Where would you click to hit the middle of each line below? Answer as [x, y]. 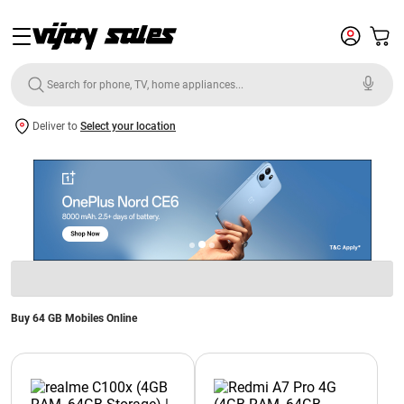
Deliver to [56, 126]
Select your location [128, 126]
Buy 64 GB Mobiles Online [74, 318]
